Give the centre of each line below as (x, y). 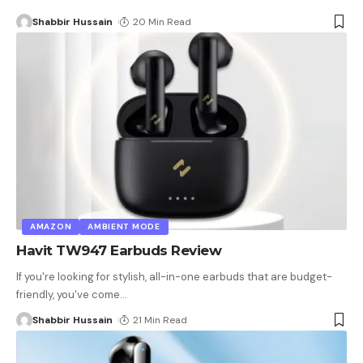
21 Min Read (160, 320)
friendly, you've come (68, 295)
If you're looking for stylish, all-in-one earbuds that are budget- (174, 277)
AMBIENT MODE (124, 227)
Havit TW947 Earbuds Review (119, 251)
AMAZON (51, 227)
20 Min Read (162, 21)
